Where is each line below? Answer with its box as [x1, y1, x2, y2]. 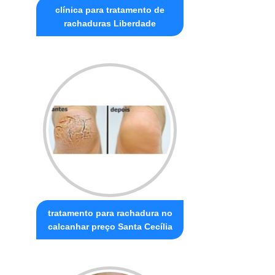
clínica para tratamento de [55, 5, 165, 15]
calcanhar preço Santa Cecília [47, 222, 172, 232]
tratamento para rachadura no [47, 208, 172, 219]
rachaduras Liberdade [64, 18, 157, 29]
